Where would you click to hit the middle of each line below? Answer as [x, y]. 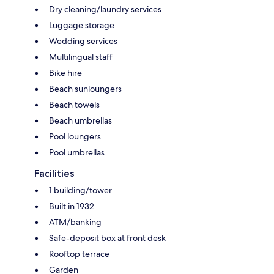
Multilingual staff [81, 57]
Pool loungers [75, 136]
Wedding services [83, 41]
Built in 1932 [72, 206]
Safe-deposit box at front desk [107, 238]
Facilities [54, 173]
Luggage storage [82, 25]
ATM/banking [75, 222]
